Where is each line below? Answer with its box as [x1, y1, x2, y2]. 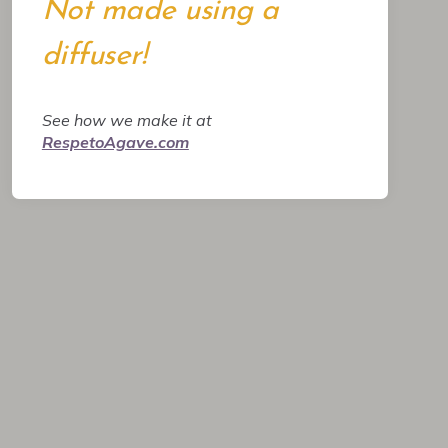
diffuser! [41, 41, 147, 72]
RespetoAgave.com [41, 132, 189, 152]
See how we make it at [41, 110, 212, 130]
